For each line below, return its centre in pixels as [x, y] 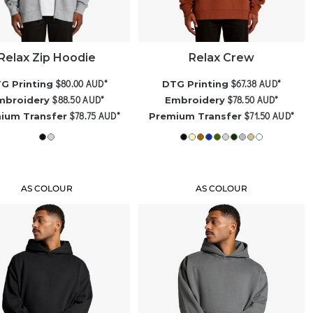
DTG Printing [196, 83]
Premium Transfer [196, 116]
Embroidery [195, 100]
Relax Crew [222, 57]
